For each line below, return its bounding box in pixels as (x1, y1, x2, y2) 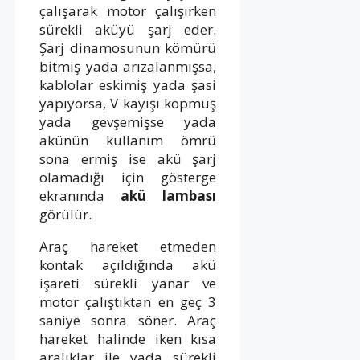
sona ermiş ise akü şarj (39, 149, 217, 168)
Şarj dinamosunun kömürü (39, 38, 217, 57)
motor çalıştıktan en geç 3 (39, 292, 217, 311)
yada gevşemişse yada (39, 112, 217, 131)
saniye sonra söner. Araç (39, 310, 217, 329)
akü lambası (121, 186, 217, 205)
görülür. (39, 204, 92, 223)
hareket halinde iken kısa (39, 329, 217, 348)
